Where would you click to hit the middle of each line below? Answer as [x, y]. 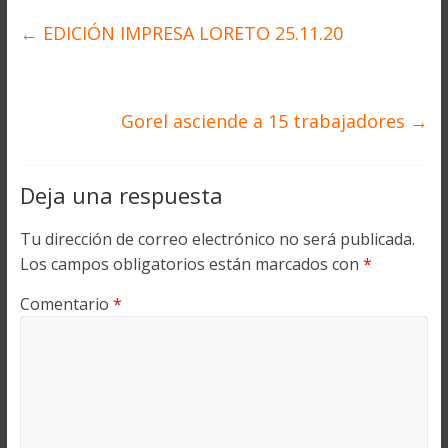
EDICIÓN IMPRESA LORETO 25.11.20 [190, 33]
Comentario [66, 304]
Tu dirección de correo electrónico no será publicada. [217, 239]
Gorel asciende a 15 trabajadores [266, 121]
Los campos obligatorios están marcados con [191, 264]
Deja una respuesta [121, 195]
